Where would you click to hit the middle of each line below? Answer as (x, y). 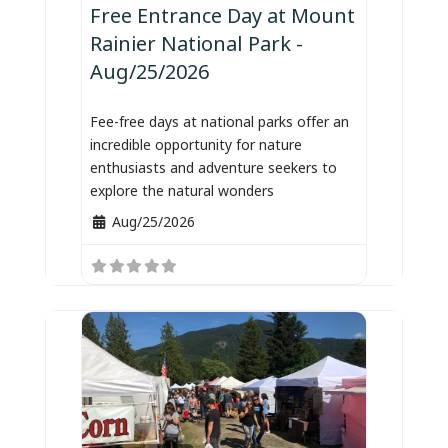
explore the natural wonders (182, 190)
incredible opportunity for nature (196, 144)
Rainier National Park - (197, 41)
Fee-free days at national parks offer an (220, 121)
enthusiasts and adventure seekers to (214, 167)
